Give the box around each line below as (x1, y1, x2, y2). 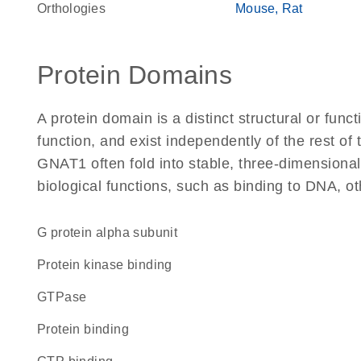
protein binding (46, 322, 130, 336)
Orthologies (37, 2, 106, 15)
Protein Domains (37, 60, 232, 89)
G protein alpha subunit (47, 226, 178, 239)
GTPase (47, 290, 87, 304)
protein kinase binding (46, 258, 172, 272)
